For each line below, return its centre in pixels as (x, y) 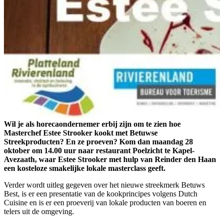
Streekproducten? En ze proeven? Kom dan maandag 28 (98, 142)
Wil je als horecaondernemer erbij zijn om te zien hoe (92, 124)
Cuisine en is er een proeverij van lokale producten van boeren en (105, 203)
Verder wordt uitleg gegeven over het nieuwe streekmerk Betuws (104, 185)
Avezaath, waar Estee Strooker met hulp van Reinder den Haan (110, 160)
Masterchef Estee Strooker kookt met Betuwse (81, 133)
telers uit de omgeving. (39, 212)
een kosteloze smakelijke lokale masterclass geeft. (85, 168)
